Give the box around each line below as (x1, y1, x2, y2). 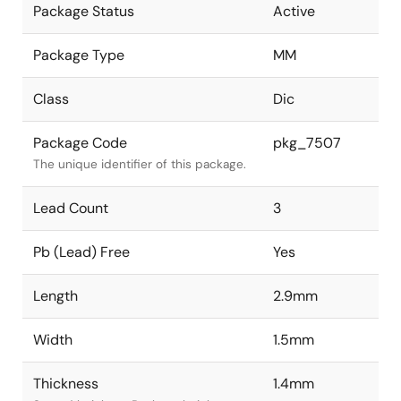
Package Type (33, 45, 124, 64)
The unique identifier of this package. (33, 156, 246, 172)
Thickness (33, 373, 98, 393)
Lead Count (33, 198, 108, 218)
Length (33, 286, 78, 305)
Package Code (33, 132, 127, 152)
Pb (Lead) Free (33, 242, 130, 261)
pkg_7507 (273, 132, 341, 152)
